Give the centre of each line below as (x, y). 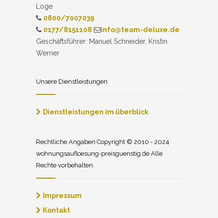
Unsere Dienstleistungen (72, 82)
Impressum (62, 196)
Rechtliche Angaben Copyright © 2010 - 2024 (103, 142)
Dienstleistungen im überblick (96, 112)
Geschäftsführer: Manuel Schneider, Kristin (102, 41)
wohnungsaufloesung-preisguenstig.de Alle (99, 154)
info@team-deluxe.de (140, 30)
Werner (48, 53)
